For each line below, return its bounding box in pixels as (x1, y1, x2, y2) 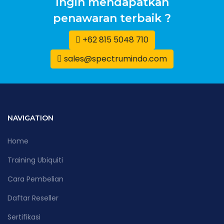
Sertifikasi (7, 211, 40, 222)
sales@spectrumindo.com (64, 52, 167, 64)
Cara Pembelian (7, 173, 63, 184)
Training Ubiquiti (7, 154, 63, 165)
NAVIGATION (7, 113, 53, 122)
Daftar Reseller (7, 192, 58, 203)
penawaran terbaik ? (53, 11, 171, 25)
